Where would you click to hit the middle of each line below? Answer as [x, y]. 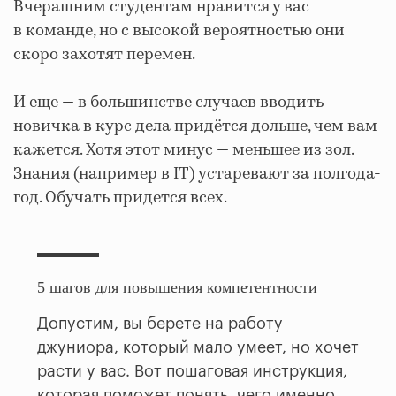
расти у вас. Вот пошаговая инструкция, [192, 371]
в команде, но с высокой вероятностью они [179, 31]
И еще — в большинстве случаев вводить [168, 103]
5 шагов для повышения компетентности [177, 288]
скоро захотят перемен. [104, 55]
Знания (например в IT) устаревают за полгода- [197, 175]
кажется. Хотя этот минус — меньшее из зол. [183, 151]
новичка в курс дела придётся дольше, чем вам [195, 127]
